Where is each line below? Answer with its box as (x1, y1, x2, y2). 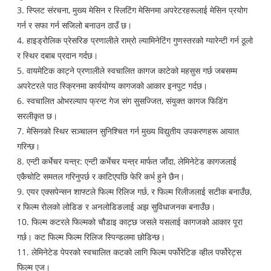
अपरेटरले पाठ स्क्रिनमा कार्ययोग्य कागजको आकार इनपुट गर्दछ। (17, 80, 208, 92)
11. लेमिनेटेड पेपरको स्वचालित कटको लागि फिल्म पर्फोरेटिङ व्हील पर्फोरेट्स (17, 246, 242, 258)
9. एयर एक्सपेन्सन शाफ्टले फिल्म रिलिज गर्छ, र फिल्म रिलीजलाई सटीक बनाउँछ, (17, 186, 252, 198)
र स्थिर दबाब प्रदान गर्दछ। (17, 50, 99, 62)
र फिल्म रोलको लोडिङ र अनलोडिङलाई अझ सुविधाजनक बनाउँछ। (17, 201, 216, 213)
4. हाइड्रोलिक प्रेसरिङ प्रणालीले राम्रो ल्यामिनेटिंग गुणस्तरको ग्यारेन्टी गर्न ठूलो (17, 34, 253, 47)
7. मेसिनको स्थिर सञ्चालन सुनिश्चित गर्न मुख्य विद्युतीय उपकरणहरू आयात (17, 125, 240, 137)
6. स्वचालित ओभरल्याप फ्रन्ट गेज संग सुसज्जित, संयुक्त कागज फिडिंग (17, 95, 228, 107)
